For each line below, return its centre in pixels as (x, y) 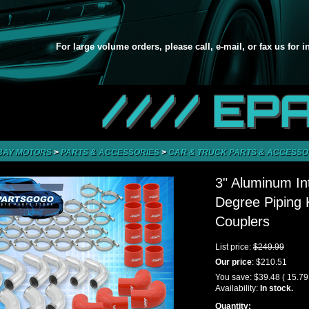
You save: (235, 277)
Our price (233, 262)
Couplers (242, 221)
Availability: (238, 288)
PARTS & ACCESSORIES (111, 152)
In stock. (277, 288)
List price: (234, 247)
